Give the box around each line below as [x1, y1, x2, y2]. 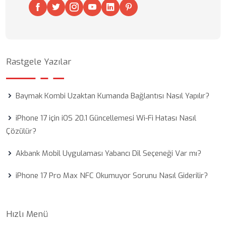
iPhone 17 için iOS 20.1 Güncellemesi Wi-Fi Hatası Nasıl [16, 113, 196, 123]
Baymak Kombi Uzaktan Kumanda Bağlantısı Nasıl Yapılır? [16, 91, 209, 101]
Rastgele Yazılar [6, 56, 71, 68]
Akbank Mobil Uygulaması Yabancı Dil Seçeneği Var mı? [16, 148, 201, 158]
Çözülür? [6, 126, 36, 136]
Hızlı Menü [6, 208, 48, 220]
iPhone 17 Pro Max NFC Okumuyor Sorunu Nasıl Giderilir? [16, 171, 208, 181]
